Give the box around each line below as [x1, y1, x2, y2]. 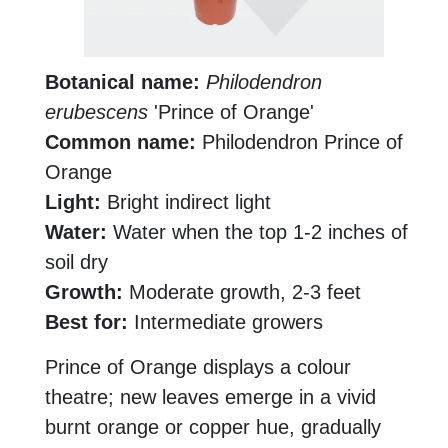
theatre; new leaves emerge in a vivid [45, 386, 376, 409]
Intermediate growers [128, 311, 323, 334]
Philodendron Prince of [196, 131, 403, 154]
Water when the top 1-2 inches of [107, 221, 408, 244]
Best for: [45, 311, 128, 334]
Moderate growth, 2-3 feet [123, 281, 361, 304]
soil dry [45, 251, 108, 274]
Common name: [45, 131, 196, 154]
